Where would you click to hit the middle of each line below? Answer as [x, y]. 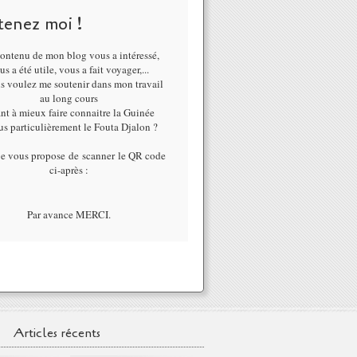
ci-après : [69, 170]
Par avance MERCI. [69, 214]
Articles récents [57, 333]
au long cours [69, 98]
